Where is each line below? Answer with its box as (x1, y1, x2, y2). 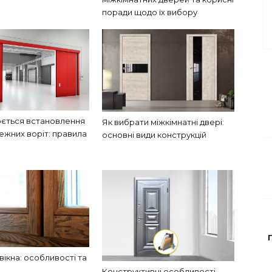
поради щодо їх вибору (102, 7, 197, 17)
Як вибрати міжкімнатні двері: (102, 117, 224, 127)
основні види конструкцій (102, 129, 206, 140)
